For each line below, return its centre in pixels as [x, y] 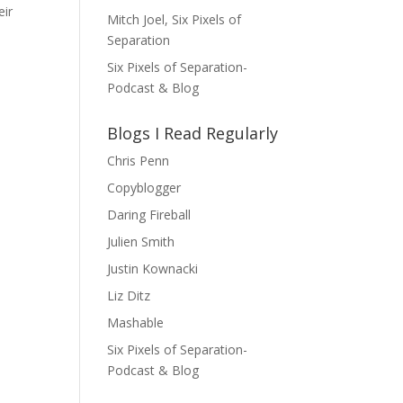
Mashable [136, 322]
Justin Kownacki [153, 269]
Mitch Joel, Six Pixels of [175, 19]
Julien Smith [141, 242]
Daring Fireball [149, 215]
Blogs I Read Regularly [193, 133]
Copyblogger [144, 188]
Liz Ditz [129, 296]
